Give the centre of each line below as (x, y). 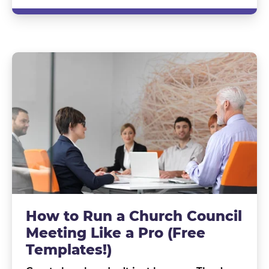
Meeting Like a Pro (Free (115, 233)
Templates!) (68, 249)
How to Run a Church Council (134, 216)
